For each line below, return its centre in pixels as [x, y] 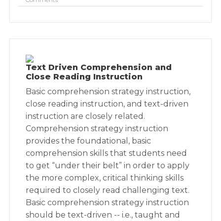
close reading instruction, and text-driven [107, 104]
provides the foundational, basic [89, 141]
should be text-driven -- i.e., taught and [103, 215]
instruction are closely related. [86, 116]
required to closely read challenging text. [108, 190]
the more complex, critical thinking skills [105, 178]
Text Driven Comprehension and [99, 67]
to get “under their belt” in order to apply [108, 166]
